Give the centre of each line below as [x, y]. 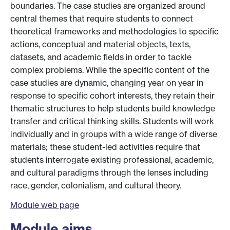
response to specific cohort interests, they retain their [112, 96]
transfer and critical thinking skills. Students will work [112, 121]
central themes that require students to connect [102, 19]
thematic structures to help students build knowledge [113, 109]
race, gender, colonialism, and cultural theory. [96, 186]
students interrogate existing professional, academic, [112, 160]
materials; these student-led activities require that [105, 147]
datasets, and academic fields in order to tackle [101, 57]
